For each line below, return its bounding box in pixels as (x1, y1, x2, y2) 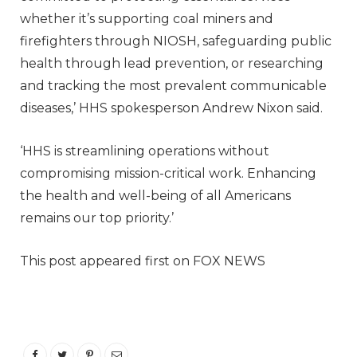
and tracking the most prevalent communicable (20, 77, 327, 93)
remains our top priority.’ (20, 210, 174, 226)
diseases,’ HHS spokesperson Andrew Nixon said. (20, 100, 326, 116)
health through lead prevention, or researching (20, 55, 324, 71)
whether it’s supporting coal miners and (20, 10, 273, 26)
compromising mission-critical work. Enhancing (20, 165, 316, 181)
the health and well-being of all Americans (20, 187, 291, 203)
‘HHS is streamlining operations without (20, 143, 269, 159)
